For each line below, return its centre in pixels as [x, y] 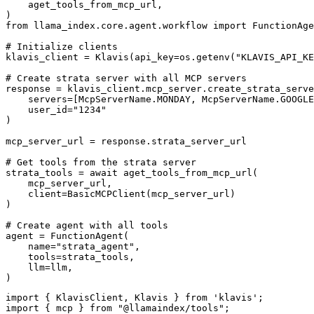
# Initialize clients [62, 47]
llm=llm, [39, 268]
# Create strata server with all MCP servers [126, 78]
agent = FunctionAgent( [67, 236]
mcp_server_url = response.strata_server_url [126, 142]
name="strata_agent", [73, 247]
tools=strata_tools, [70, 257]
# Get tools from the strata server [101, 163]
